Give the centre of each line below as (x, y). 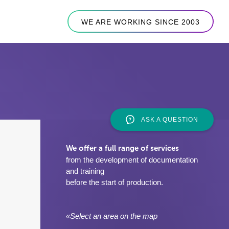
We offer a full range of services (123, 148)
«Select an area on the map (112, 216)
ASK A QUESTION (169, 120)
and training (85, 171)
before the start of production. (115, 182)
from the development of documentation (132, 160)
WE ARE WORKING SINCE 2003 (141, 22)
